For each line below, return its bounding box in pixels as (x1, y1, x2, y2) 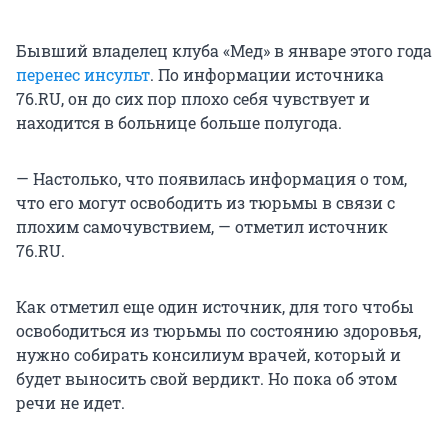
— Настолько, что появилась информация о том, (16, 168, 407, 190)
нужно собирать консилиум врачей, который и (16, 344, 401, 366)
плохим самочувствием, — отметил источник (16, 216, 388, 238)
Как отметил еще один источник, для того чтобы (16, 296, 414, 318)
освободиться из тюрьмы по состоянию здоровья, (16, 320, 421, 342)
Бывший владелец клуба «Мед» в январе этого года (16, 40, 432, 62)
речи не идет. (16, 392, 125, 414)
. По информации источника (150, 64, 384, 86)
